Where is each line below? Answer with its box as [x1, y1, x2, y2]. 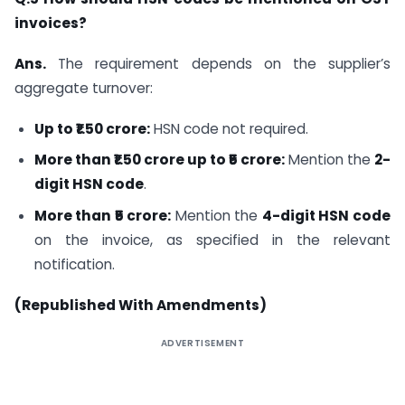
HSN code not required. [149, 118, 308, 138]
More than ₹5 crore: [33, 206, 172, 226]
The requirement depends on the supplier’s [46, 53, 391, 73]
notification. [33, 255, 115, 275]
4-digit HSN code [261, 206, 391, 226]
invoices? [14, 13, 87, 33]
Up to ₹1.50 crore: [33, 118, 150, 138]
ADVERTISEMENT [160, 335, 245, 350]
